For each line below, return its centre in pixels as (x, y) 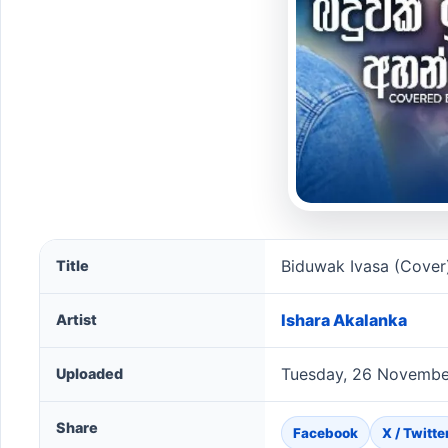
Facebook (325, 432)
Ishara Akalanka (344, 320)
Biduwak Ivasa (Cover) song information (191, 251)
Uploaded (89, 373)
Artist (76, 319)
